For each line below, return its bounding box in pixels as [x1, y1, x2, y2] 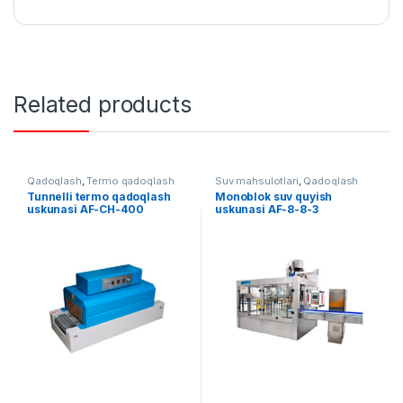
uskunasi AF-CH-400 [26, 202, 144, 217]
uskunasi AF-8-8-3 [214, 202, 318, 217]
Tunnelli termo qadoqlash [26, 190, 171, 204]
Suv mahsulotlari [214, 174, 299, 187]
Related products [13, 90, 192, 118]
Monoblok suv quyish [214, 190, 333, 204]
